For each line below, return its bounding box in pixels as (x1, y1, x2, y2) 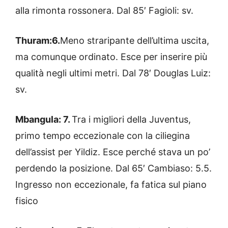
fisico (15, 195, 38, 206)
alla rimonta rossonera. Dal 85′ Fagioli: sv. (15, 5, 193, 16)
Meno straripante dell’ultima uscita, (60, 35, 209, 46)
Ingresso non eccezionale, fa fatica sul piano (15, 179, 207, 190)
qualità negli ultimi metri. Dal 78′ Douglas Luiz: (15, 67, 211, 78)
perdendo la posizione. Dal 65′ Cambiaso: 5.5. (15, 162, 212, 174)
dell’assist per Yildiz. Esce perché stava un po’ (15, 146, 210, 157)
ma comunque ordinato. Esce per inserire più (15, 51, 207, 62)
